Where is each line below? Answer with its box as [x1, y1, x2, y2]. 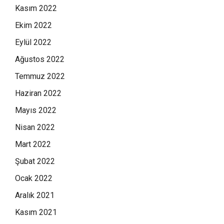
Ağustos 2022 [15, 54, 64, 64]
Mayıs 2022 [15, 105, 56, 115]
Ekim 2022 [15, 20, 52, 30]
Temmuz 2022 [15, 71, 65, 81]
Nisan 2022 [15, 122, 55, 132]
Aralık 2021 [15, 190, 54, 200]
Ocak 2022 [15, 173, 52, 183]
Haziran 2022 [15, 88, 61, 98]
